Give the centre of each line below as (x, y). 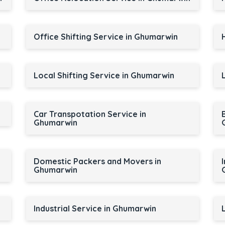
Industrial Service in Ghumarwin (95, 208)
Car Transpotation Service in (90, 114)
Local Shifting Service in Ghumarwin (104, 75)
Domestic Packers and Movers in (97, 161)
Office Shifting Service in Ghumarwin (105, 37)
